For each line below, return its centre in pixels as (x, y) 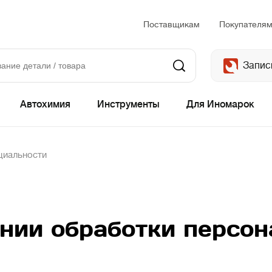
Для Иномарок (220, 104)
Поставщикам (172, 24)
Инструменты (128, 104)
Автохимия (45, 104)
